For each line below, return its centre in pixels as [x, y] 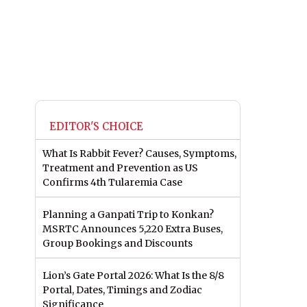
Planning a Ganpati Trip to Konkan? [128, 215]
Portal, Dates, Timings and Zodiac [122, 290]
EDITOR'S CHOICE [96, 127]
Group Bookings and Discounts [118, 244]
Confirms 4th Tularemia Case [112, 183]
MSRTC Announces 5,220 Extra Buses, [133, 229]
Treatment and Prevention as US [120, 168]
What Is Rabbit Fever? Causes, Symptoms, [139, 154]
